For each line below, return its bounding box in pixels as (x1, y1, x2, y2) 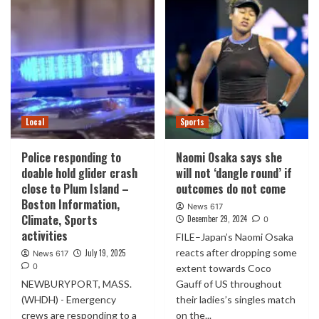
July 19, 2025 (85, 247, 125, 258)
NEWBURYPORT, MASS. (21, 278, 132, 290)
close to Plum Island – (21, 180, 129, 197)
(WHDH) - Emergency (21, 293, 116, 305)
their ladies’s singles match (175, 293, 296, 305)
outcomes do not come (175, 180, 286, 197)
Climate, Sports (21, 211, 98, 229)
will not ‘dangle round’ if (175, 164, 292, 182)
